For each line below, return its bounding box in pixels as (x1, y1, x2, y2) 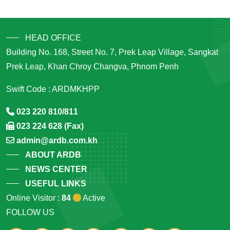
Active (81, 193, 105, 202)
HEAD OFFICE (25, 33, 81, 42)
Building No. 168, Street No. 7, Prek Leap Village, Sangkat (6, 47, 218, 56)
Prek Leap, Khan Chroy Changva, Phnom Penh (6, 62, 179, 71)
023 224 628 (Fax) (16, 121, 84, 130)
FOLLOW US (6, 207, 54, 217)
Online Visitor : (6, 193, 62, 202)
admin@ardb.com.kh (16, 136, 98, 145)
